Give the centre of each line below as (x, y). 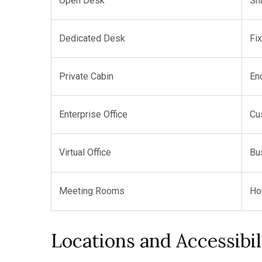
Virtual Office (85, 152)
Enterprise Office (93, 114)
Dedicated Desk (92, 38)
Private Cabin (86, 76)
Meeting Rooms (92, 191)
